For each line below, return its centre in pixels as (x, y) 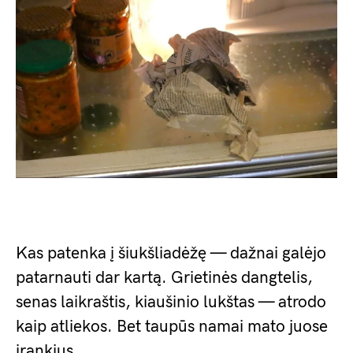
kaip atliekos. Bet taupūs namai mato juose (172, 327)
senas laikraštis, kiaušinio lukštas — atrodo (171, 302)
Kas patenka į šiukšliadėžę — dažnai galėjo (171, 253)
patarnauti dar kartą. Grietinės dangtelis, (164, 278)
